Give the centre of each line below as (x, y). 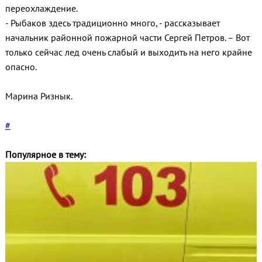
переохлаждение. (41, 8)
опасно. (21, 67)
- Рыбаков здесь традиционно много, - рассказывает (112, 23)
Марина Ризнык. (39, 96)
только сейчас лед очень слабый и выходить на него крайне (128, 52)
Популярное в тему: (45, 155)
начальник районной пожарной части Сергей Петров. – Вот (127, 38)
